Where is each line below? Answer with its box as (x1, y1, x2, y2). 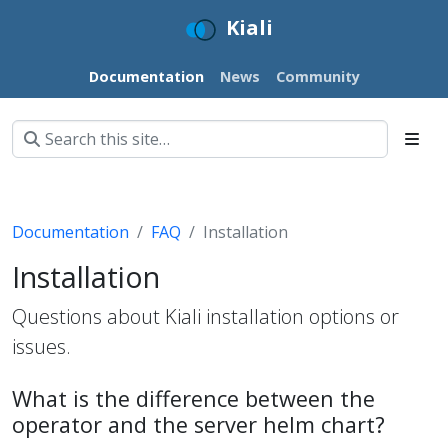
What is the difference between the (12, 383, 375, 413)
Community (275, 66, 360, 86)
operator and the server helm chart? (12, 409, 385, 439)
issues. (12, 332, 71, 360)
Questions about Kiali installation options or (12, 302, 399, 330)
